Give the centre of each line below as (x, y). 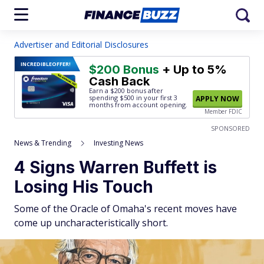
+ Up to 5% (193, 70)
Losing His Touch (84, 187)
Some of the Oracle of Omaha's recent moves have (126, 209)
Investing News (118, 143)
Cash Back (119, 81)
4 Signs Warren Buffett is (115, 167)
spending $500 (112, 98)
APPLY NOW (217, 99)
